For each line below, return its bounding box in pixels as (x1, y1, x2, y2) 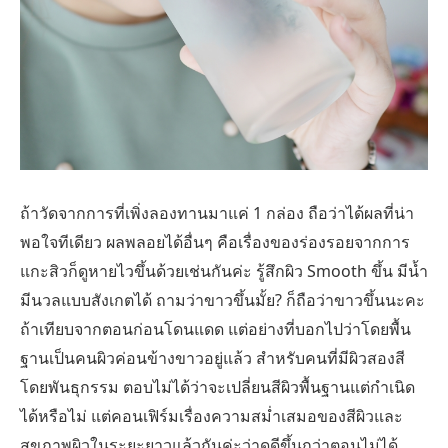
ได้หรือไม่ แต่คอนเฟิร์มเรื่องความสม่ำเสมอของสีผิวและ (20, 405, 403, 428)
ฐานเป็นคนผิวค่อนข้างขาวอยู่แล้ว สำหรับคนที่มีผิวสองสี (20, 347, 405, 370)
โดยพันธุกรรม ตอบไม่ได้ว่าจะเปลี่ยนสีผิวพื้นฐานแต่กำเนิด (20, 376, 415, 399)
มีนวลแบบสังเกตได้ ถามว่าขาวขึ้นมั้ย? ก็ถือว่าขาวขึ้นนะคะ (20, 289, 425, 312)
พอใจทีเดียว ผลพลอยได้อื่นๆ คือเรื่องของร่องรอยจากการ (20, 231, 410, 254)
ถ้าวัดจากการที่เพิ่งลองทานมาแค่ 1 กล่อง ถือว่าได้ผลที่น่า (20, 202, 414, 225)
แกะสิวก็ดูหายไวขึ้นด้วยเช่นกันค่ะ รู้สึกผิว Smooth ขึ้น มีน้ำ (20, 260, 428, 283)
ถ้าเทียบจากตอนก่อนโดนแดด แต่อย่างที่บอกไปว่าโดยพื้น (20, 318, 411, 341)
